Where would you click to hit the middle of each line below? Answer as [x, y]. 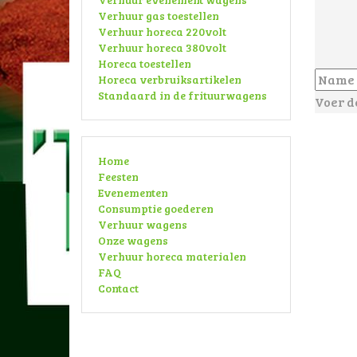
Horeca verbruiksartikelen [170, 79]
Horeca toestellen [145, 63]
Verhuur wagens [143, 224]
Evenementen [133, 192]
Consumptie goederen [156, 208]
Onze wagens [133, 240]
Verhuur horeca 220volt [162, 31]
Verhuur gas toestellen [159, 16]
